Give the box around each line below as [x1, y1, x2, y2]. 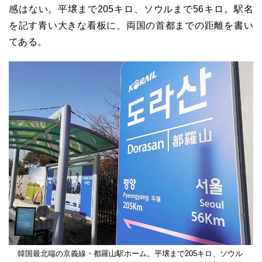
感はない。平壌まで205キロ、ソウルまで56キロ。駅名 [9, 4, 253, 15]
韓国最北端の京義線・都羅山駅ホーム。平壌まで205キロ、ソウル [18, 249, 243, 258]
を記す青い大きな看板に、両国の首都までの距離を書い [9, 20, 253, 31]
